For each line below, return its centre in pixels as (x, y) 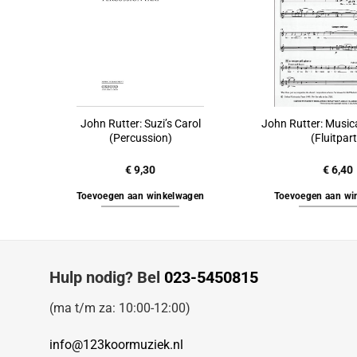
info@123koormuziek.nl (116, 344)
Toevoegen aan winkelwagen (140, 196)
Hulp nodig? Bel (107, 278)
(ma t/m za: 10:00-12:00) (120, 308)
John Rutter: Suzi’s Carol (140, 124)
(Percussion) (140, 138)
